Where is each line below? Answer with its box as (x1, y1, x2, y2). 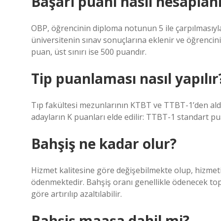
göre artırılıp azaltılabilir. (31, 188, 122, 199)
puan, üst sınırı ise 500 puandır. (31, 46, 147, 57)
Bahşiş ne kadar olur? (31, 134, 177, 153)
